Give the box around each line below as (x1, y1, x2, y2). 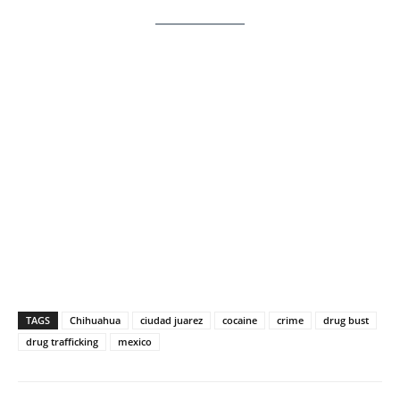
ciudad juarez (140, 312, 203, 327)
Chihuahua (70, 312, 121, 327)
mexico (118, 334, 152, 348)
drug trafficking (26, 334, 98, 348)
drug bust (323, 312, 369, 327)
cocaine (222, 312, 257, 327)
